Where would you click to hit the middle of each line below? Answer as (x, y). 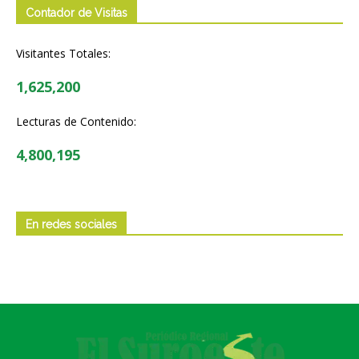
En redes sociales (71, 224)
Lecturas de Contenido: (76, 121)
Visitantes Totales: (63, 53)
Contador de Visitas (77, 12)
